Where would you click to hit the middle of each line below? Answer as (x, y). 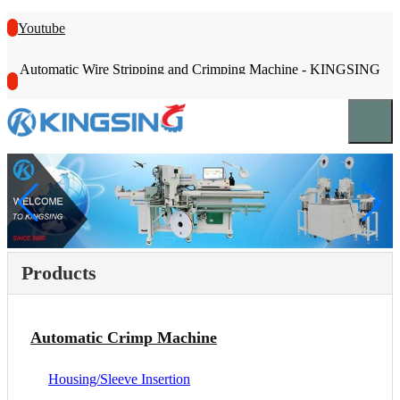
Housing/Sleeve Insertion (119, 379)
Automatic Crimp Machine (124, 337)
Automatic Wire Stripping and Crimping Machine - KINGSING (200, 69)
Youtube (42, 28)
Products (59, 272)
